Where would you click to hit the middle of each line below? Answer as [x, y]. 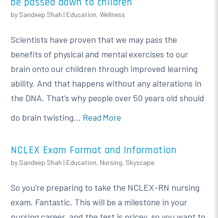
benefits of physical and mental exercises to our [100, 54]
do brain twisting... [47, 117]
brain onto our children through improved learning [104, 68]
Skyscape [140, 162]
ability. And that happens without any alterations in [106, 83]
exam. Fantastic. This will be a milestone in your [99, 202]
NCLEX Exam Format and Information [94, 150]
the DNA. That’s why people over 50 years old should [108, 98]
